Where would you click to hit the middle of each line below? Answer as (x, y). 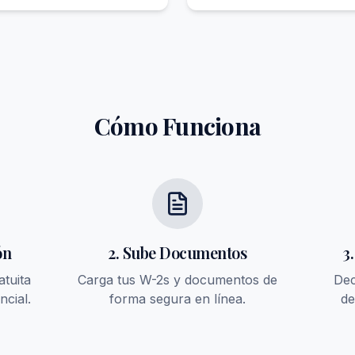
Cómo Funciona (177, 126)
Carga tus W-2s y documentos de (177, 280)
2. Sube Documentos (177, 252)
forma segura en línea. (177, 299)
